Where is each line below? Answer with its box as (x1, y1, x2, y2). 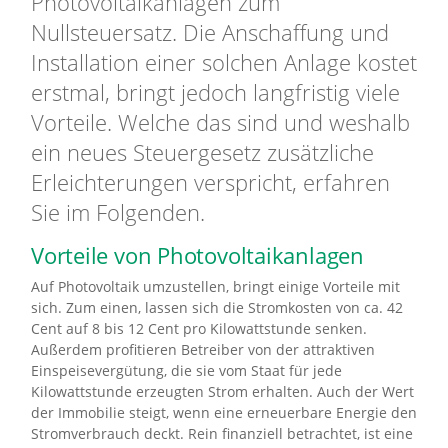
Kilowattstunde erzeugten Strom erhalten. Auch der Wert (31, 382, 414, 402)
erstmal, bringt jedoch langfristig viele (31, 78, 400, 108)
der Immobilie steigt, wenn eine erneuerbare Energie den (31, 403, 417, 423)
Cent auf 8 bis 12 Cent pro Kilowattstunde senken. (31, 319, 367, 339)
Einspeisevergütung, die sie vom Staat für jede (31, 361, 342, 381)
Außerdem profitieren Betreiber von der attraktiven (31, 340, 375, 360)
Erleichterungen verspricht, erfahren (31, 168, 390, 198)
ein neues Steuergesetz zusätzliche (31, 138, 374, 168)
